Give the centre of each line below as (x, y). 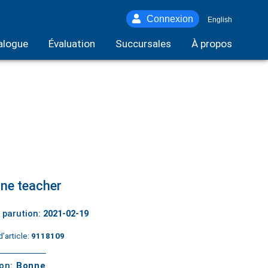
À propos (212, 44)
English (220, 20)
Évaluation (72, 44)
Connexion (170, 19)
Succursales (143, 44)
